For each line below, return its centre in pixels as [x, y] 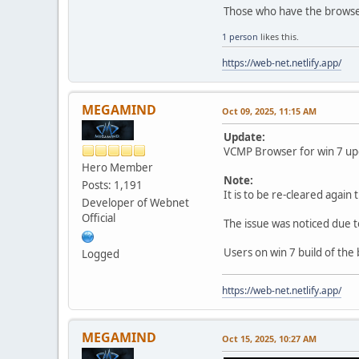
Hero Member [117, 167]
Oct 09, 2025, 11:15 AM [269, 111]
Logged [101, 254]
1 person [240, 36]
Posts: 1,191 [112, 185]
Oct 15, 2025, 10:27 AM [269, 338]
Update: [244, 137]
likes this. [278, 36]
